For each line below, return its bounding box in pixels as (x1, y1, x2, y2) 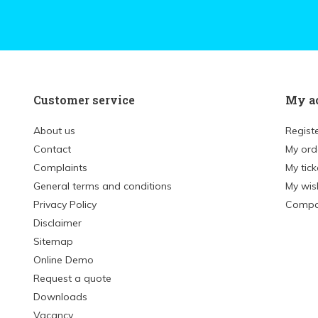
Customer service (33, 92, 135, 107)
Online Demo (33, 253, 94, 266)
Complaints (33, 161, 87, 174)
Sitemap (33, 235, 73, 248)
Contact (33, 143, 71, 155)
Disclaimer (33, 216, 82, 229)
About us (33, 124, 75, 137)
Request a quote (33, 272, 111, 285)
